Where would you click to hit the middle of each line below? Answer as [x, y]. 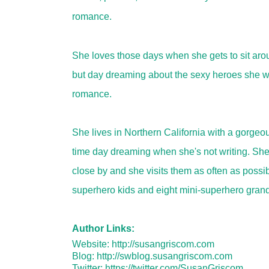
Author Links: [103, 228]
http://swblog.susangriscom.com [164, 256]
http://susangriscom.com [163, 244]
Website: [92, 244]
